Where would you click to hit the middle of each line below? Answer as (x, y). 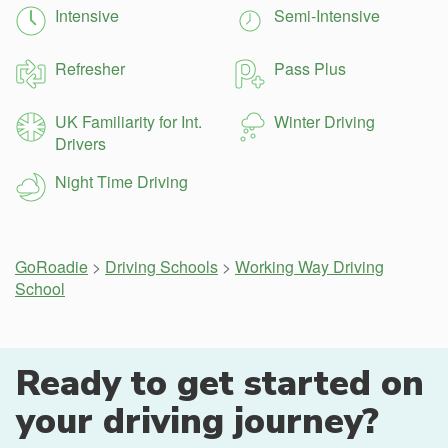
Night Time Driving (121, 181)
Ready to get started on (220, 383)
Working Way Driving (309, 266)
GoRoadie (51, 266)
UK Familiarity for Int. (128, 121)
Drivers (80, 143)
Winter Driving (324, 121)
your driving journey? (197, 421)
